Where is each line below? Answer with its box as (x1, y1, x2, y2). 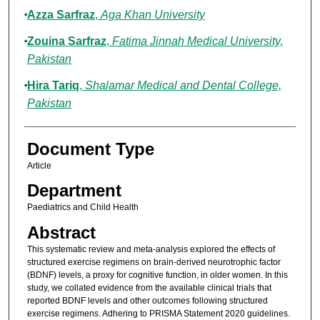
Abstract (26, 222, 96, 242)
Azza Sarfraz (26, 9, 95, 21)
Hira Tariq (26, 79, 79, 92)
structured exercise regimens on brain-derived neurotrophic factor (26, 256, 281, 267)
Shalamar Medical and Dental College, (84, 79, 281, 92)
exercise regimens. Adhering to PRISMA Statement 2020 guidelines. (26, 308, 290, 319)
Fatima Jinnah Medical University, (111, 35, 283, 48)
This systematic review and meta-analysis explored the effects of (26, 244, 275, 254)
